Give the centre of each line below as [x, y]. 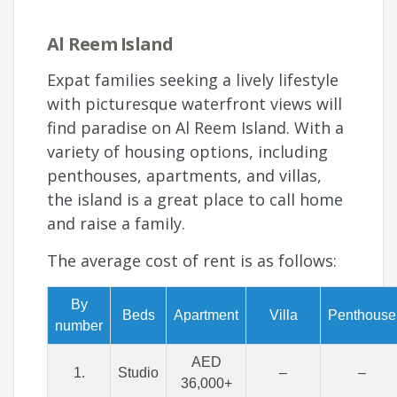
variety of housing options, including [188, 152]
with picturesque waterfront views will [195, 104]
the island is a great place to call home [195, 200]
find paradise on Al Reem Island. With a [196, 128]
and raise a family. [117, 224]
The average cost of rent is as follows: [195, 261]
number [79, 326]
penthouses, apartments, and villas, [185, 176]
